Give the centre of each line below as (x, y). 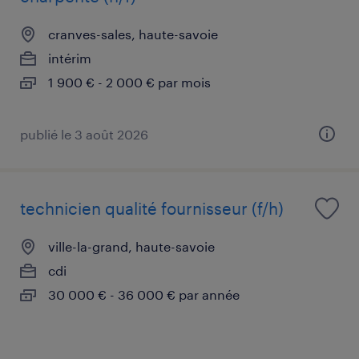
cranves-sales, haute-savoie (133, 34)
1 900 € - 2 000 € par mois (129, 82)
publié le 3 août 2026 (84, 134)
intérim (70, 58)
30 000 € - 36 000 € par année (144, 294)
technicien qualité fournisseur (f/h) (152, 208)
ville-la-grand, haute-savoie (131, 246)
